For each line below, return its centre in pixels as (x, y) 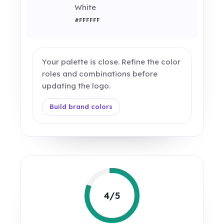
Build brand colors (81, 107)
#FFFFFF (87, 20)
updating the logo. (76, 86)
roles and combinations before (100, 74)
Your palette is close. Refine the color (111, 62)
